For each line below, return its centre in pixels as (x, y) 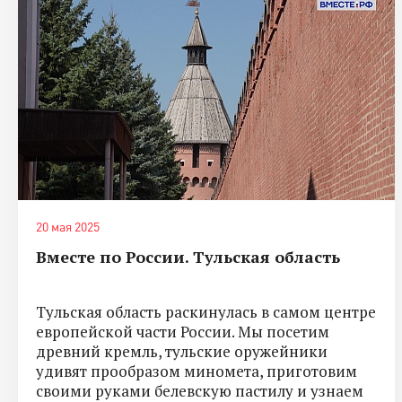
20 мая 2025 (68, 226)
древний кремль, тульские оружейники (182, 351)
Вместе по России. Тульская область (188, 256)
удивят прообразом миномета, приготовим (197, 371)
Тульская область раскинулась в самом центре (206, 311)
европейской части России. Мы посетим (183, 331)
